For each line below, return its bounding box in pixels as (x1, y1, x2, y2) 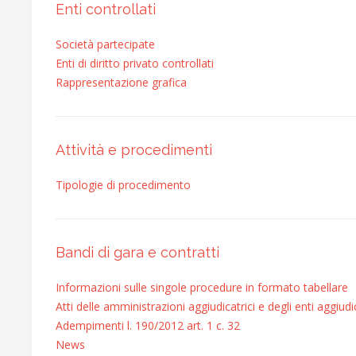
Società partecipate (56, 37, 155, 52)
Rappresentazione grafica (56, 75, 187, 90)
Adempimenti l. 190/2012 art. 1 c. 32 (56, 318, 240, 333)
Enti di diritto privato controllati (56, 56, 214, 71)
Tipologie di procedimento (56, 177, 191, 192)
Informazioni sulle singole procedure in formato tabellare (56, 280, 348, 295)
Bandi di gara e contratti (56, 244, 219, 261)
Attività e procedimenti (56, 141, 212, 158)
